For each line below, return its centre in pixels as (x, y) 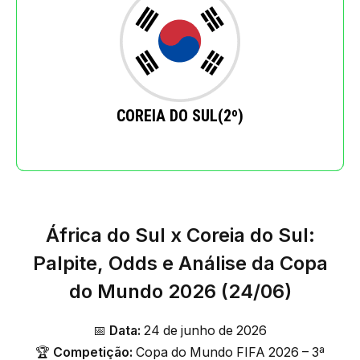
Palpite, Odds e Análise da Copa (180, 264)
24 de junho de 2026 (204, 331)
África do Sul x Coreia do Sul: (180, 235)
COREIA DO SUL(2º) (180, 116)
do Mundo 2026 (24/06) (180, 292)
